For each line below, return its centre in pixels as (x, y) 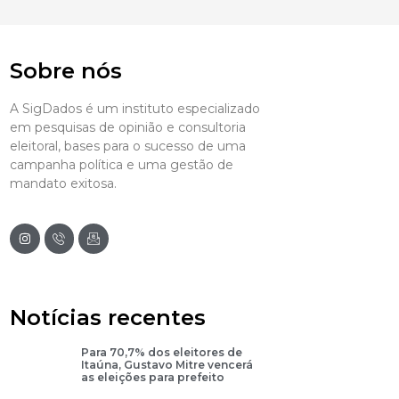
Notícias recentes (107, 317)
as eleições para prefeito (152, 377)
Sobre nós (65, 70)
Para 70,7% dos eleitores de (161, 352)
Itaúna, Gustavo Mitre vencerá (167, 364)
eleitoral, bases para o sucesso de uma (127, 146)
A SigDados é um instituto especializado (134, 108)
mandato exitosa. (63, 183)
